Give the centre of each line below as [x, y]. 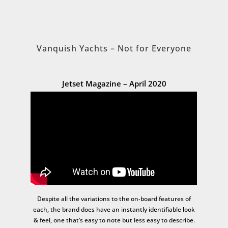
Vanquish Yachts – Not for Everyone [114, 48]
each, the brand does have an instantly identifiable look [114, 210]
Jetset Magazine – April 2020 [114, 83]
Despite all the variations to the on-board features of [114, 199]
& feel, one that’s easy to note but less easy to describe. [114, 220]
